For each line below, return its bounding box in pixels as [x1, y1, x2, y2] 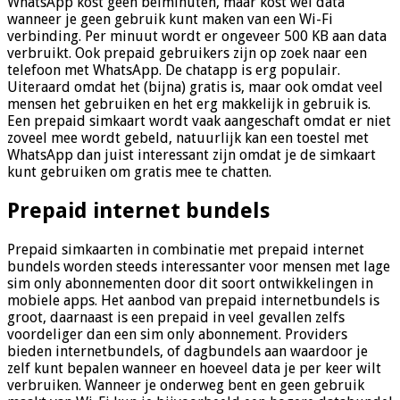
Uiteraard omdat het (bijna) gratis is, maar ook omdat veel [7, 79, 383, 96]
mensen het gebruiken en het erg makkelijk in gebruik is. [7, 96, 371, 112]
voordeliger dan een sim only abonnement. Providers [7, 325, 347, 343]
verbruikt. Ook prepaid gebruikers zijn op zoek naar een [7, 45, 367, 62]
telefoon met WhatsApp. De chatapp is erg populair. [7, 62, 340, 79]
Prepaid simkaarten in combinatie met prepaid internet [7, 240, 364, 258]
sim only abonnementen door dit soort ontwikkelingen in [7, 274, 373, 292]
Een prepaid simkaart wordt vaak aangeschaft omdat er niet [7, 112, 391, 129]
